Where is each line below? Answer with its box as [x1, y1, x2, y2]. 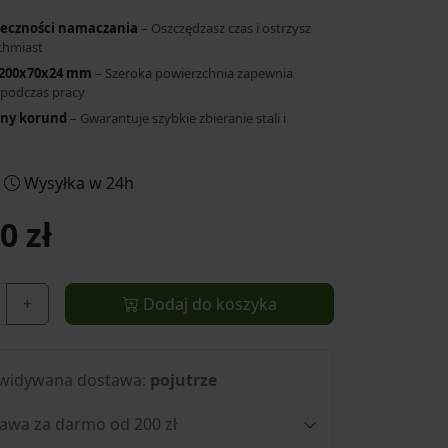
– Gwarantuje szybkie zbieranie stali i [67, 109, 287, 127]
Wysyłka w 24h [19, 172, 134, 194]
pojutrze [150, 369, 217, 392]
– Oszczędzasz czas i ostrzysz [138, 19, 312, 37]
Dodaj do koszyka [142, 293, 277, 316]
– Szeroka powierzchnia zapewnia [92, 64, 294, 82]
